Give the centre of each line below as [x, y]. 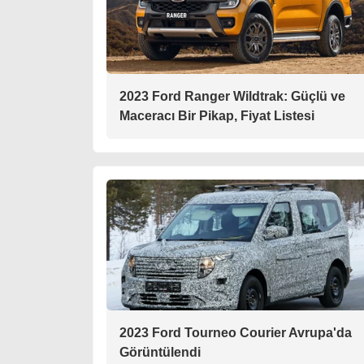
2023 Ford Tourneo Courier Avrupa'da [236, 332]
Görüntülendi [160, 352]
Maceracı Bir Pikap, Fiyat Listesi [217, 115]
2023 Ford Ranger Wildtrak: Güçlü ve [232, 96]
